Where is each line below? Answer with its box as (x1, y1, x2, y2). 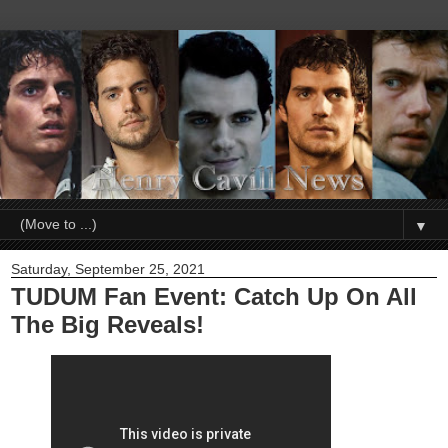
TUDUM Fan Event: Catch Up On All (11, 283, 417, 311)
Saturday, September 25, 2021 (11, 261, 205, 278)
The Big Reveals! (11, 311, 204, 339)
